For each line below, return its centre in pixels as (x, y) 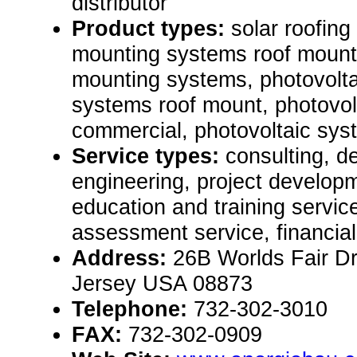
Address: (122, 258)
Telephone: (133, 309)
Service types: (149, 156)
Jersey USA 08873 (162, 284)
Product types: (151, 29)
